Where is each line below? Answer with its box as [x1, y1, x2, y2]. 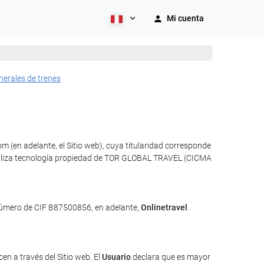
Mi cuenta [167, 13, 204, 23]
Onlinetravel [141, 203, 187, 212]
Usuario [102, 252, 131, 262]
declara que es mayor [131, 252, 210, 262]
